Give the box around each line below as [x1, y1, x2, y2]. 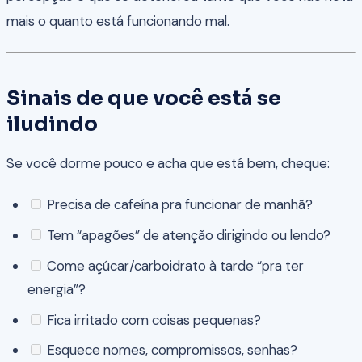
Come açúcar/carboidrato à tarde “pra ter [43, 256, 304, 275]
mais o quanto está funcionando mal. [6, 12, 229, 31]
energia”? [27, 280, 86, 298]
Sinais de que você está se [6, 85, 281, 111]
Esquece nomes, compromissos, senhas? [43, 341, 297, 360]
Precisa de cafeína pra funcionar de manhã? [43, 196, 313, 214]
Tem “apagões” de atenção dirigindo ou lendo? [43, 226, 330, 245]
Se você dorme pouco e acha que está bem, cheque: [6, 154, 330, 172]
